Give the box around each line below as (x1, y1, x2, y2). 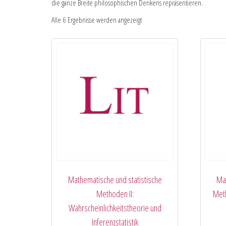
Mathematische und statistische (68, 174, 162, 186)
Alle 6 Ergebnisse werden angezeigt (51, 15, 142, 25)
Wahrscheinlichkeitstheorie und (68, 202, 161, 214)
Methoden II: (96, 188, 134, 200)
